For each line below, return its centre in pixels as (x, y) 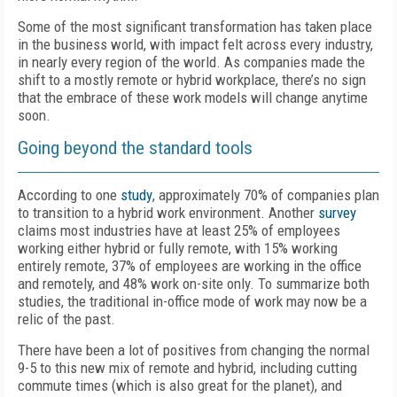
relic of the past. (66, 319)
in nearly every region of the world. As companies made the (191, 62)
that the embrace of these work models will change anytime (193, 97)
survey (337, 213)
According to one (69, 195)
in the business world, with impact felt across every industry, (195, 44)
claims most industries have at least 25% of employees (179, 230)
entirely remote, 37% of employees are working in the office (190, 266)
